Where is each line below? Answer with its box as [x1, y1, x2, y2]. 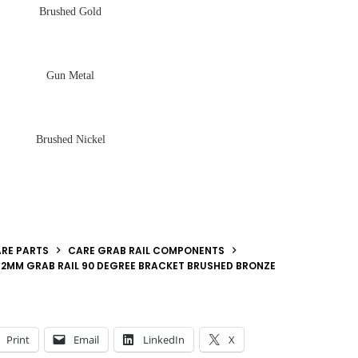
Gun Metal [46, 70, 95, 82]
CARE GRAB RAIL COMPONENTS [68, 243, 225, 257]
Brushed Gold [39, 6, 102, 18]
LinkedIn [143, 332, 185, 347]
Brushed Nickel [35, 133, 105, 146]
